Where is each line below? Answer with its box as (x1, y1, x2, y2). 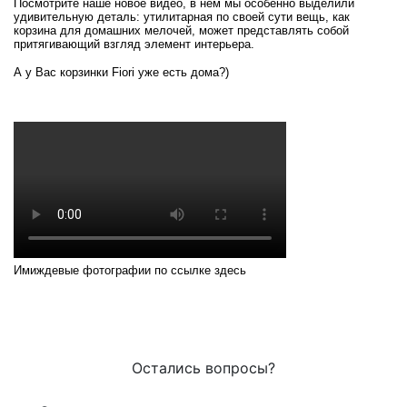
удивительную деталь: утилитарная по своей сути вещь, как (14, 10, 350, 24)
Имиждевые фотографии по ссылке (14, 263, 214, 277)
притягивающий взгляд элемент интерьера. (14, 37, 254, 51)
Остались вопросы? (132, 359, 275, 377)
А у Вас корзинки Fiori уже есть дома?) (14, 65, 229, 79)
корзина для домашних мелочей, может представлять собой (14, 24, 349, 37)
